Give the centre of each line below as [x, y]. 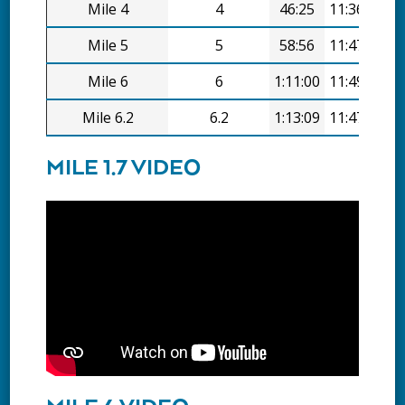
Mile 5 [108, 45]
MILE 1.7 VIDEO [124, 168]
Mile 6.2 [108, 117]
